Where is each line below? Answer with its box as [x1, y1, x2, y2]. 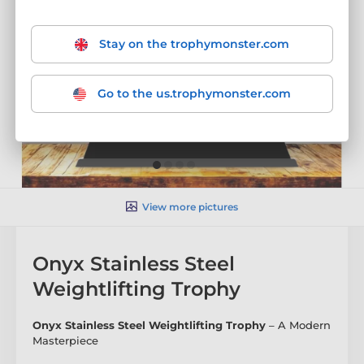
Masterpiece [32, 333, 98, 347]
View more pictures [142, 200, 238, 213]
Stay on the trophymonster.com [96, 37, 289, 51]
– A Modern [266, 318, 331, 331]
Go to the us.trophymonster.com [94, 86, 291, 101]
